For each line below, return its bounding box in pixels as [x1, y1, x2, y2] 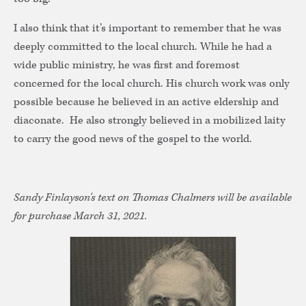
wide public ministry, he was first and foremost [14, 58, 240, 73]
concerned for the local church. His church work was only [14, 76, 290, 92]
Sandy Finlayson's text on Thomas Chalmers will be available [14, 191, 292, 206]
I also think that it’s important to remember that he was [14, 21, 281, 36]
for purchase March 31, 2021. [14, 209, 147, 224]
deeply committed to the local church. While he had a [14, 40, 272, 55]
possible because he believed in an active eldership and [14, 95, 279, 110]
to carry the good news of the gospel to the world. [14, 132, 252, 147]
